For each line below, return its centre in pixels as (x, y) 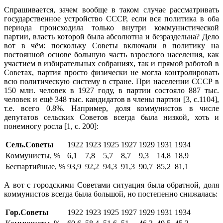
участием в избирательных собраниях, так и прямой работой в (111, 64)
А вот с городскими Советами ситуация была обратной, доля (111, 185)
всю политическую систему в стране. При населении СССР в (111, 82)
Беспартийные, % (35, 167)
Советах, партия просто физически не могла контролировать (111, 73)
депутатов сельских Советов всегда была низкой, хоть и (111, 117)
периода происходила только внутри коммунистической (111, 28)
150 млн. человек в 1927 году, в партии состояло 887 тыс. (111, 91)
